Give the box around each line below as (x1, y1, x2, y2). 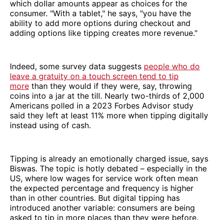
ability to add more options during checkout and (10, 18, 191, 28)
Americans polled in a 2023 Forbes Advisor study (10, 100, 193, 110)
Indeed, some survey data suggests (10, 61, 144, 71)
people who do (144, 61, 200, 71)
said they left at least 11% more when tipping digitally (10, 110, 208, 120)
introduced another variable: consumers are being (10, 202, 195, 213)
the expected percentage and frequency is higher (10, 183, 193, 193)
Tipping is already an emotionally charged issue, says (10, 153, 208, 164)
